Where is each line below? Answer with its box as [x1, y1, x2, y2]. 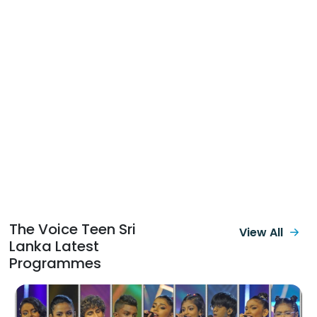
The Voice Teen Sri [9, 219, 136, 239]
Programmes [9, 253, 101, 273]
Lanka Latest [9, 236, 99, 256]
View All [239, 224, 283, 241]
